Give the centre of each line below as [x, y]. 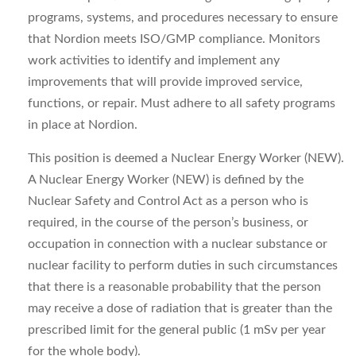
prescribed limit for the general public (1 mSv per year [177, 330]
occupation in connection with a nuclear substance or [178, 244]
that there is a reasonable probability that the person [174, 287]
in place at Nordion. [83, 125]
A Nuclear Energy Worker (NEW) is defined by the [166, 180]
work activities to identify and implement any [154, 60]
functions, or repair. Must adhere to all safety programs [182, 103]
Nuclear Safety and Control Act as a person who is [168, 201]
